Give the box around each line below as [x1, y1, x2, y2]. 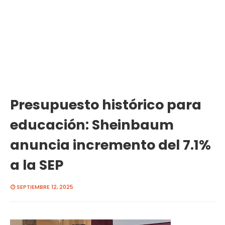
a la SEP [10, 156, 63, 174]
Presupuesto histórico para [10, 95, 201, 114]
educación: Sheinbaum [10, 116, 174, 134]
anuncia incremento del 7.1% [10, 136, 211, 154]
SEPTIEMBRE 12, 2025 [17, 183, 73, 191]
